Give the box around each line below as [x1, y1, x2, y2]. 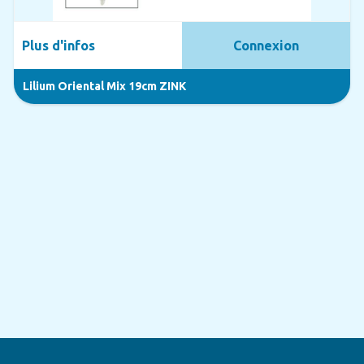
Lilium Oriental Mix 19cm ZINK [22, 79, 186, 93]
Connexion [233, 37, 300, 53]
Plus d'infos [21, 37, 95, 53]
